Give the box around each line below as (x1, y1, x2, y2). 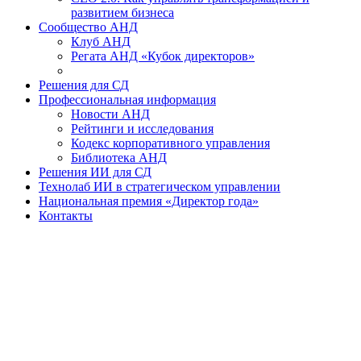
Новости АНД (71, 107, 150, 121)
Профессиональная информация (39, 93, 216, 106)
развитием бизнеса (71, 6, 174, 19)
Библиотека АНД (71, 151, 167, 164)
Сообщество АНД (39, 20, 138, 34)
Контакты (39, 209, 93, 222)
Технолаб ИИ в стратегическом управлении (39, 180, 280, 193)
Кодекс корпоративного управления (71, 136, 270, 150)
